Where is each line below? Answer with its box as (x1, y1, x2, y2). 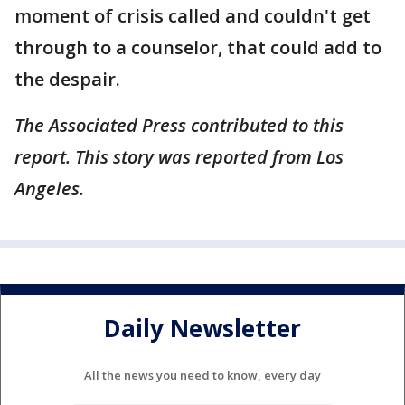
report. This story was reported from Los (14, 145, 344, 169)
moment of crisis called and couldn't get (14, 4, 371, 28)
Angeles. (14, 176, 89, 201)
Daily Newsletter (104, 312, 301, 345)
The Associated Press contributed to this (14, 113, 344, 137)
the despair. (14, 67, 120, 91)
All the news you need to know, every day (84, 366, 321, 383)
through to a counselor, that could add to (14, 35, 381, 60)
